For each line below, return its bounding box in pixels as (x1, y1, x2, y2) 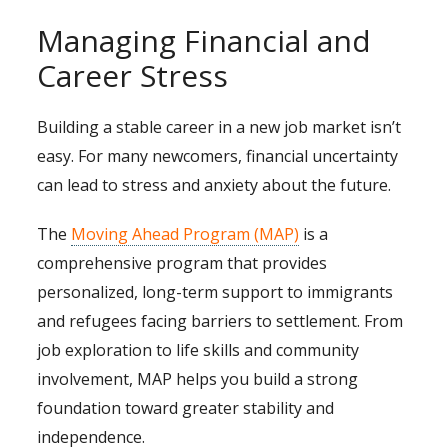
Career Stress (37, 55, 229, 97)
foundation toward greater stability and (37, 397, 335, 420)
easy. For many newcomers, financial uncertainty (37, 145, 399, 168)
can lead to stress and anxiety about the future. (37, 174, 392, 197)
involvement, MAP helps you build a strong (37, 368, 359, 391)
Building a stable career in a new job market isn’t (37, 116, 402, 139)
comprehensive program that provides (37, 252, 328, 275)
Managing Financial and (37, 20, 372, 62)
